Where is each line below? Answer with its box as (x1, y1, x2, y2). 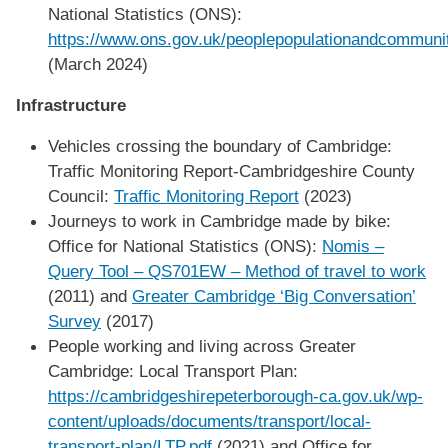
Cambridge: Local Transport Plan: (48, 360, 298, 381)
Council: (48, 185, 114, 206)
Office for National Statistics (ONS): (48, 235, 322, 256)
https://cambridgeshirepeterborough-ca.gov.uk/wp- (48, 385, 423, 406)
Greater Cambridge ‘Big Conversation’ (132, 285, 416, 306)
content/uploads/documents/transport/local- (48, 410, 371, 431)
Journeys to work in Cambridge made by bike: (48, 210, 391, 231)
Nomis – (322, 235, 384, 256)
